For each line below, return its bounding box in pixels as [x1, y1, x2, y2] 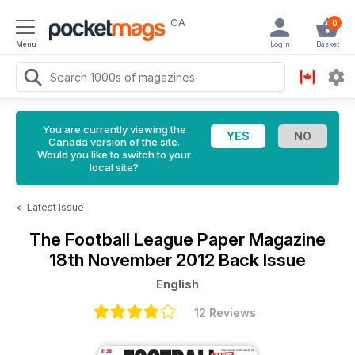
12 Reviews [194, 306, 256, 319]
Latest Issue [27, 201, 84, 213]
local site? [90, 161, 139, 174]
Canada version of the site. [48, 136, 180, 148]
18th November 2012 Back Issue [49, 250, 306, 270]
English [156, 277, 199, 292]
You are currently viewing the [42, 123, 186, 136]
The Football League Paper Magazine [29, 229, 326, 250]
